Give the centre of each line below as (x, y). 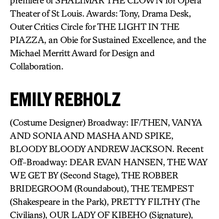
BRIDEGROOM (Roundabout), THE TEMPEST (101, 188)
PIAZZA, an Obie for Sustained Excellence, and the (108, 40)
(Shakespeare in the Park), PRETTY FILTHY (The (105, 201)
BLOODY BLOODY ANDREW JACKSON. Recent (106, 149)
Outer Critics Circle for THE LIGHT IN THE (95, 26)
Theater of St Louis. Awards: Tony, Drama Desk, (100, 13)
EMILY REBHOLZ (65, 99)
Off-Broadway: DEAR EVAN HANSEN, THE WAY (109, 162)
